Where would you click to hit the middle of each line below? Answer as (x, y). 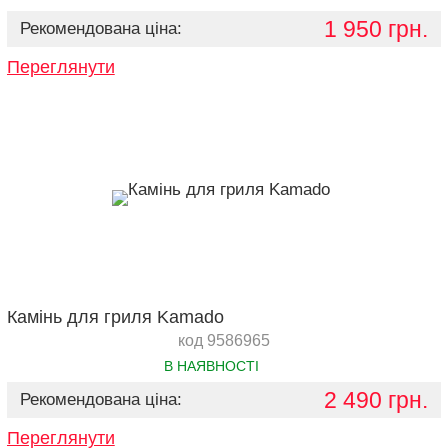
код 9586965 (223, 340)
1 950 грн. (376, 29)
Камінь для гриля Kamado (115, 317)
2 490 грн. (376, 400)
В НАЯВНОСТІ (212, 366)
